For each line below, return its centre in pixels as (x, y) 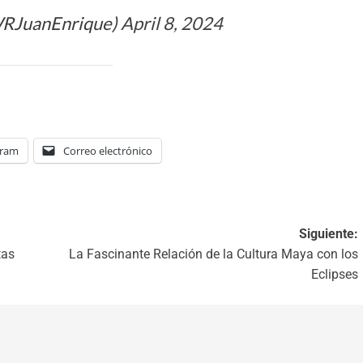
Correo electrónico (108, 150)
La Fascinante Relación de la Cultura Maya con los (213, 254)
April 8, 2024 (172, 23)
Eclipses (334, 274)
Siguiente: (328, 233)
